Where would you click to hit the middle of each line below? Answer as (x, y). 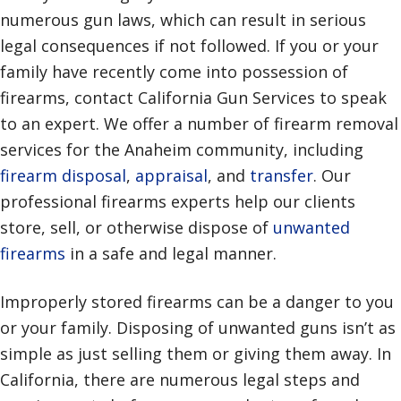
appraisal (171, 175)
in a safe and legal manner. (171, 253)
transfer (282, 175)
